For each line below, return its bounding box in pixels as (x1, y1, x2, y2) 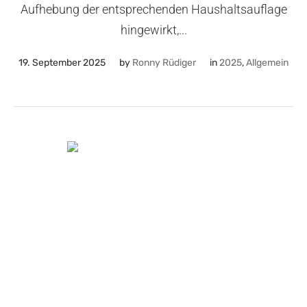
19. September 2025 (19, 56, 106, 69)
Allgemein (246, 56, 288, 69)
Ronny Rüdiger (132, 56, 196, 69)
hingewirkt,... (120, 22, 187, 37)
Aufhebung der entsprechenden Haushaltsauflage (20, 1, 287, 16)
